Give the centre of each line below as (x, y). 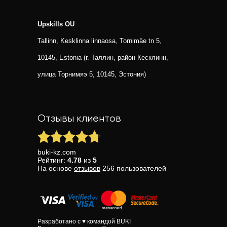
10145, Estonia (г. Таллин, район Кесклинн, (103, 58)
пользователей (140, 168)
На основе (56, 168)
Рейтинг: (52, 160)
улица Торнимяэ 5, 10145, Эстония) (92, 74)
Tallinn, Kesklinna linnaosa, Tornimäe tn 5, (100, 41)
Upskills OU (56, 24)
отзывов (87, 168)
